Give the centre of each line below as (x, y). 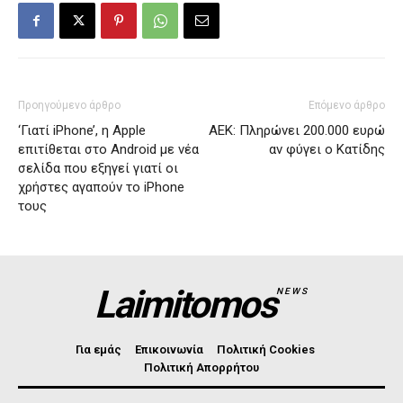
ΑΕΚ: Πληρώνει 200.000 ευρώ (297, 130)
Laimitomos (186, 304)
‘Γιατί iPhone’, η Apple (82, 130)
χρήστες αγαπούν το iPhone (101, 187)
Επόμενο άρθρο (347, 105)
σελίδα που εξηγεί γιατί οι (98, 168)
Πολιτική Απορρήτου (201, 367)
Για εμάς (98, 349)
